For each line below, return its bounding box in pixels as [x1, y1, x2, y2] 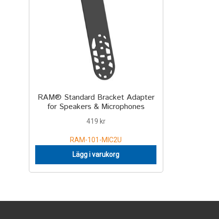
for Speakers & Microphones [47, 101, 145, 113]
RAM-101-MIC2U [70, 135, 122, 144]
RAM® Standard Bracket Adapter [37, 92, 154, 104]
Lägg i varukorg [72, 151, 120, 159]
